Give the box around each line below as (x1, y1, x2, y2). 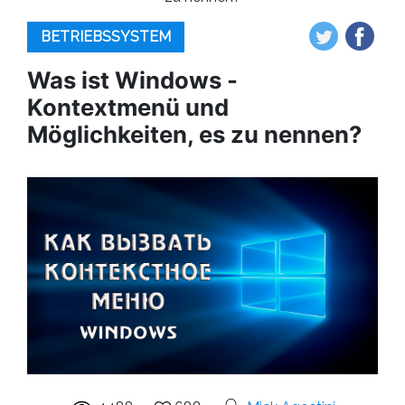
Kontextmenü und (27, 93, 229, 121)
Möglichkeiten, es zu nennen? (27, 120, 362, 148)
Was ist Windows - (27, 66, 238, 94)
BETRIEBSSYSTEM (41, 28, 171, 45)
